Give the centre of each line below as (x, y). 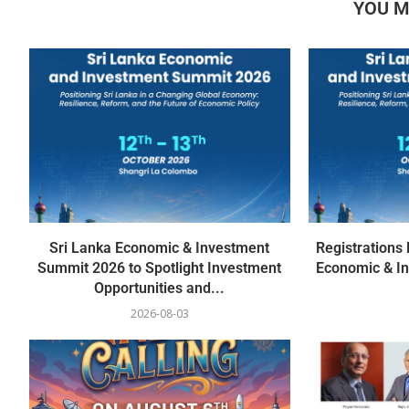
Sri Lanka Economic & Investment (160, 247)
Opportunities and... (160, 288)
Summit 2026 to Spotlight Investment (160, 267)
